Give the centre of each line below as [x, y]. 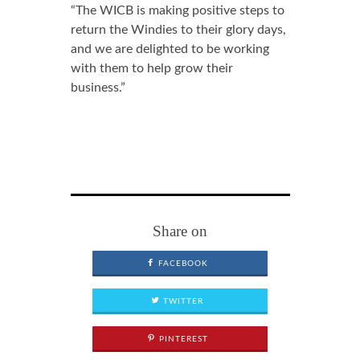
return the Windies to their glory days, [178, 30]
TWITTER [182, 301]
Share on [180, 231]
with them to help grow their [151, 68]
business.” [98, 88]
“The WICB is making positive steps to [177, 10]
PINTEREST [182, 339]
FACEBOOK [182, 264]
